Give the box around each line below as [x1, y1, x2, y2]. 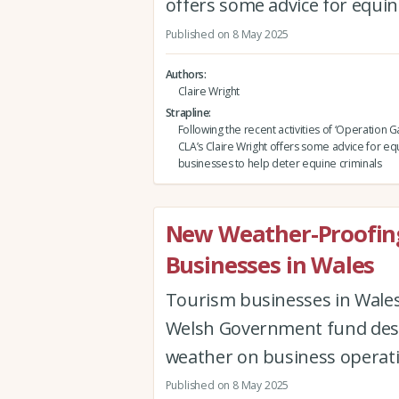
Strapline [165, 105, 209, 120]
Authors [165, 66, 205, 82]
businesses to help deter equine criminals [177, 156, 382, 171]
